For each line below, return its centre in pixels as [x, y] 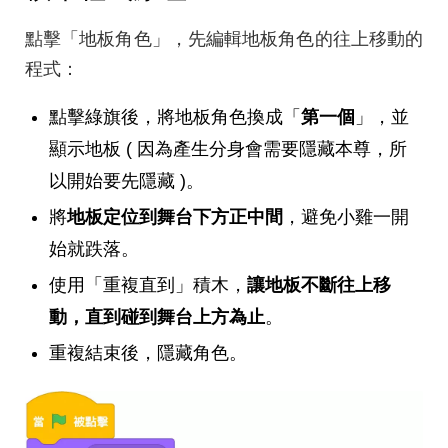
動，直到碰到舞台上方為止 [157, 317]
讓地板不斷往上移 [319, 285]
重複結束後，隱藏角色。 [148, 353]
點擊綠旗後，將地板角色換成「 [175, 117]
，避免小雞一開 [346, 217]
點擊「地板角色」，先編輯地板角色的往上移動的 [224, 39]
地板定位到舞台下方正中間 [175, 217]
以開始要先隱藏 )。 [126, 181]
